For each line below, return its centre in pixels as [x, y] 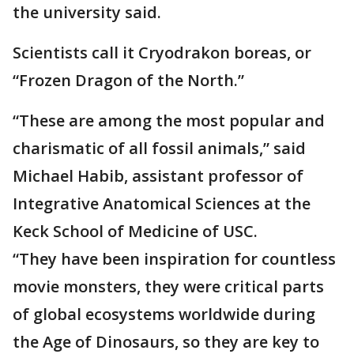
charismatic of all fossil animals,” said [159, 148]
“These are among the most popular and [169, 121]
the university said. [89, 12]
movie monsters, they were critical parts [168, 286]
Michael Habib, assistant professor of [158, 176]
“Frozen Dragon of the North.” [130, 80]
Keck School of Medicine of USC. [137, 231]
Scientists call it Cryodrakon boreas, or [162, 53]
